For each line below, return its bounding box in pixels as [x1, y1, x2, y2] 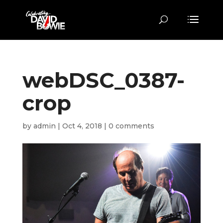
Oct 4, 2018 [62, 121, 102, 130]
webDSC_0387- [22, 67, 185, 93]
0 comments [108, 121, 154, 130]
